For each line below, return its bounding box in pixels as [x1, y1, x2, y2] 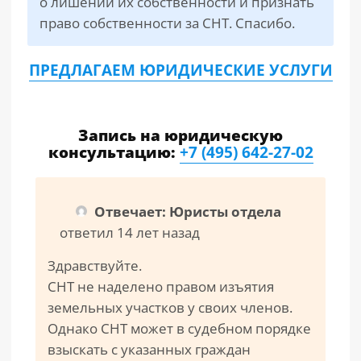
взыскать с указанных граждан [48, 340, 251, 359]
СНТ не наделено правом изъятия [48, 277, 274, 296]
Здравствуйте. [48, 256, 142, 275]
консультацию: [48, 142, 180, 163]
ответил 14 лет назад [60, 223, 200, 242]
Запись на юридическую [78, 125, 283, 146]
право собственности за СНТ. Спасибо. [39, 14, 295, 32]
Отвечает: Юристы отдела [94, 202, 281, 221]
